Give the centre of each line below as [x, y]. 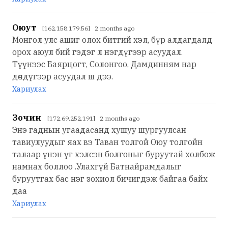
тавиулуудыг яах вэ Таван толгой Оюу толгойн [107, 142]
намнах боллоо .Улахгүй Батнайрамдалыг [97, 166]
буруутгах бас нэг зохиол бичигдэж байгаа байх [110, 178]
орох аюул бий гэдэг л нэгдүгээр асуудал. [97, 52]
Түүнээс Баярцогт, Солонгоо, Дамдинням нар [104, 64]
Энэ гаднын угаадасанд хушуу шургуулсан [99, 130]
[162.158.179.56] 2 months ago [88, 28]
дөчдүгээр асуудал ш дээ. [63, 76]
